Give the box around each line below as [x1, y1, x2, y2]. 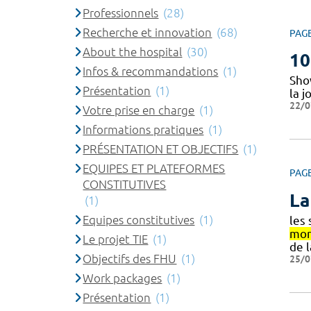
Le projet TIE [83, 232, 149, 246]
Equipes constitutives [83, 212, 195, 226]
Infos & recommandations [83, 64, 219, 78]
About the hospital [83, 44, 183, 58]
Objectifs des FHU [83, 251, 177, 265]
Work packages [83, 271, 162, 285]
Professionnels [83, 6, 159, 19]
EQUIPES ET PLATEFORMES [83, 161, 226, 175]
